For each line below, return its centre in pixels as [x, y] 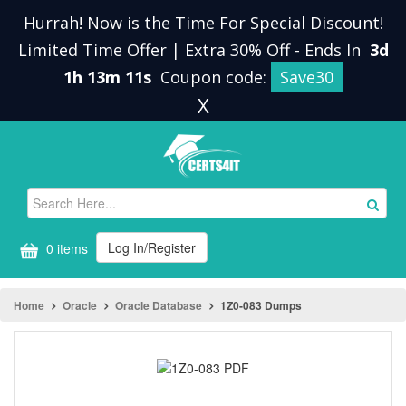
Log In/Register [152, 247]
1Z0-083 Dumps [261, 305]
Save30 [307, 77]
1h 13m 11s [110, 77]
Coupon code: [216, 77]
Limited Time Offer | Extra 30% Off [156, 50]
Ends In [334, 50]
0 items [65, 249]
